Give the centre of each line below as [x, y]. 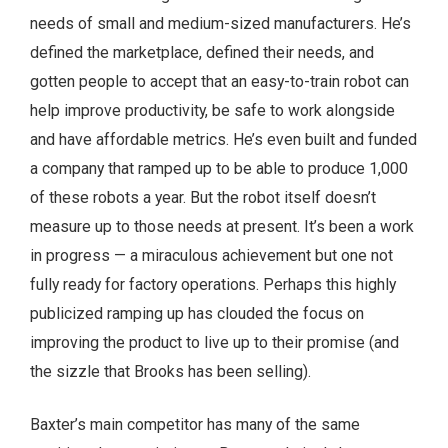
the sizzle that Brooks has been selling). [170, 371]
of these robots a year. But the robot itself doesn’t [203, 197]
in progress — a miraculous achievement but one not [211, 255]
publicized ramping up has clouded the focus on [197, 313]
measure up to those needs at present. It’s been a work [222, 226]
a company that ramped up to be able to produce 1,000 [219, 168]
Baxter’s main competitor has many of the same [195, 424]
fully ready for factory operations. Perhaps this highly [213, 284]
